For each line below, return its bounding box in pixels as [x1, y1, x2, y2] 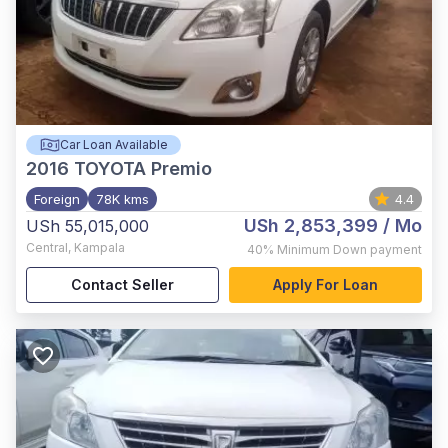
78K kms [96, 191, 149, 207]
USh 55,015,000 [26, 216, 149, 236]
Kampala [74, 240, 125, 255]
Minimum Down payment [277, 242, 422, 257]
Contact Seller [71, 276, 174, 293]
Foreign [34, 191, 80, 207]
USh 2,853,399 [244, 215, 378, 236]
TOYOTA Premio [74, 158, 212, 179]
